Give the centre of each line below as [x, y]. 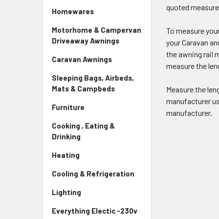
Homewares [73, 11]
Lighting [66, 192]
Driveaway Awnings [86, 41]
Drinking [66, 136]
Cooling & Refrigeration [93, 174]
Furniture [68, 107]
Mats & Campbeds [83, 88]
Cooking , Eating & [83, 126]
